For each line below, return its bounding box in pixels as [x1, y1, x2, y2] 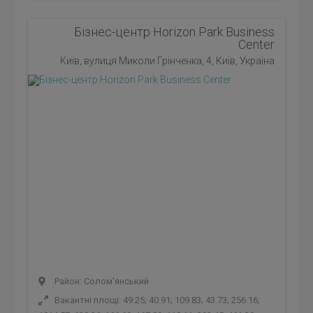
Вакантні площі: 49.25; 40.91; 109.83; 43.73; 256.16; [52, 295, 260, 305]
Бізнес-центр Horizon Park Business [74, 24, 275, 39]
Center [238, 37, 275, 52]
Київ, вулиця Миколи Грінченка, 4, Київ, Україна [60, 55, 275, 66]
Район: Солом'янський [52, 276, 149, 286]
